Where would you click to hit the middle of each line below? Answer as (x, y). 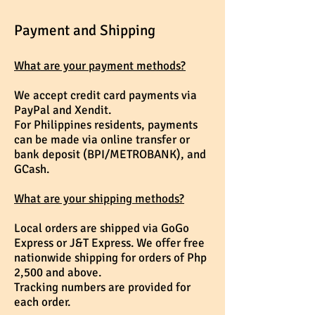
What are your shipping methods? (99, 199)
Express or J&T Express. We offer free (109, 243)
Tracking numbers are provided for (102, 288)
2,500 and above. (58, 273)
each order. (44, 302)
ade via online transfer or (125, 140)
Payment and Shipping (85, 31)
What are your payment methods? (100, 66)
